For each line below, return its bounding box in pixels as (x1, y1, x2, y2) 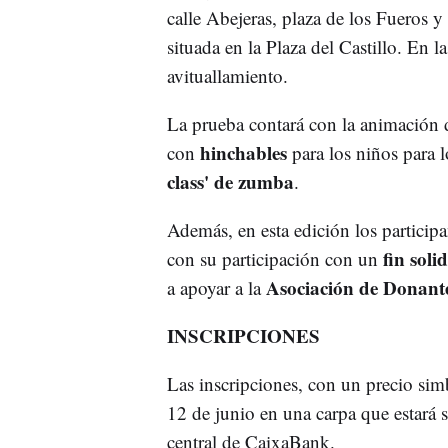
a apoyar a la (166, 274, 266, 300)
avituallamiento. (166, 62, 288, 88)
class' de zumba (166, 167, 294, 195)
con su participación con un (166, 245, 383, 271)
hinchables (199, 138, 287, 166)
